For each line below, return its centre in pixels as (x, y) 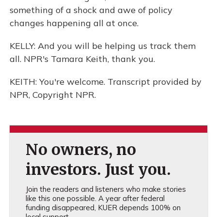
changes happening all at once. (74, 23)
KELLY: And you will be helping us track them (103, 46)
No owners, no (81, 150)
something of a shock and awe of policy (91, 10)
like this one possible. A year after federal (95, 198)
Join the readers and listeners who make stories (106, 189)
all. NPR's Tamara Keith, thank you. (82, 59)
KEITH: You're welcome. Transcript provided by (106, 82)
